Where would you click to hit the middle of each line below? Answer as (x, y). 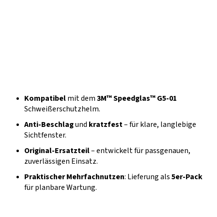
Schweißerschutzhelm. (62, 109)
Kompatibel (45, 99)
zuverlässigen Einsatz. (61, 162)
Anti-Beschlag (49, 125)
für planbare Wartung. (61, 188)
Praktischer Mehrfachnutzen (74, 177)
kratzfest (106, 125)
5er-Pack (187, 177)
